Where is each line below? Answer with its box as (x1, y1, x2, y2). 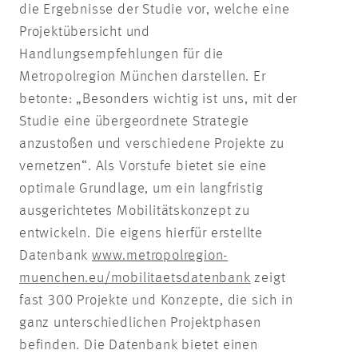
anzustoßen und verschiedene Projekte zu (19, 136, 285, 151)
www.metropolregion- (92, 248, 229, 263)
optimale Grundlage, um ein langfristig (19, 181, 264, 196)
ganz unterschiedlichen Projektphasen (19, 315, 261, 330)
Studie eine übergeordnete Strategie (19, 113, 250, 129)
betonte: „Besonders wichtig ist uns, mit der (19, 91, 298, 106)
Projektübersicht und (19, 24, 151, 39)
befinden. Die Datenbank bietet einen (19, 337, 258, 352)
